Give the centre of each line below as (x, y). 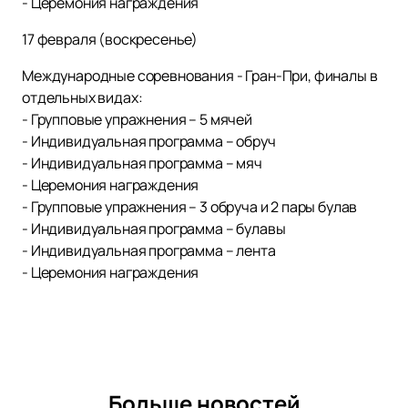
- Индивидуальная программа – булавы (154, 229)
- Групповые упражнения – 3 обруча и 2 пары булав (190, 207)
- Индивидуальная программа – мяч (142, 163)
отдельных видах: (82, 98)
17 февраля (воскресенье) (110, 40)
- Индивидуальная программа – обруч (149, 142)
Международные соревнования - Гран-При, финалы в (200, 76)
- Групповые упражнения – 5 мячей (137, 120)
